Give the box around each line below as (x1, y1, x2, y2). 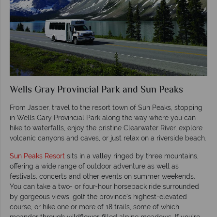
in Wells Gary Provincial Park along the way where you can (10, 113, 196, 122)
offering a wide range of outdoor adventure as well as (10, 162, 179, 170)
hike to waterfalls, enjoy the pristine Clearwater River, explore (10, 124, 202, 132)
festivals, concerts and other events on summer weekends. (10, 172, 195, 180)
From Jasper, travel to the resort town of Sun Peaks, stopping (10, 103, 202, 111)
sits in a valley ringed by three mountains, (65, 152, 199, 160)
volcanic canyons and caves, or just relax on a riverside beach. (10, 134, 206, 142)
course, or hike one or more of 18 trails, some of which (10, 202, 179, 211)
